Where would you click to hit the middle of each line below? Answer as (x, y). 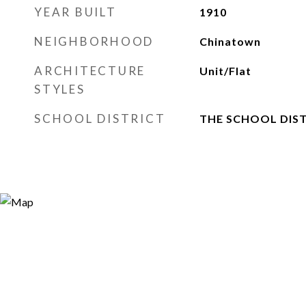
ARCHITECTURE (90, 71)
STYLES (60, 89)
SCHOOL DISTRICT (100, 119)
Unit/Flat (225, 71)
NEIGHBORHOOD (94, 41)
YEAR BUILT (75, 12)
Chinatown (230, 41)
